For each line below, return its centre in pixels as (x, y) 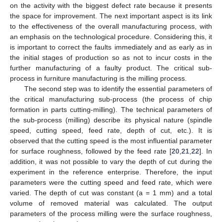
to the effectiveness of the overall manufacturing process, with (111, 26)
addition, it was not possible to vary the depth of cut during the (111, 161)
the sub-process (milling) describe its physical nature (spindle (111, 120)
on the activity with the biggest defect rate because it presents (111, 5)
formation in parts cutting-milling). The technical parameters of (111, 109)
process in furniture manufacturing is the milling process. (98, 78)
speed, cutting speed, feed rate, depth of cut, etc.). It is (111, 130)
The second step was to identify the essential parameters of (118, 88)
